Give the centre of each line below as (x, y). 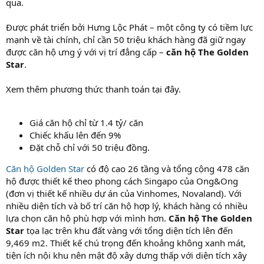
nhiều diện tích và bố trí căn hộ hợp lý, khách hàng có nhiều (127, 205)
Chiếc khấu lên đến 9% (75, 135)
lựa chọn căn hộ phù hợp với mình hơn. (87, 218)
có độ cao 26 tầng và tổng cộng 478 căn (167, 168)
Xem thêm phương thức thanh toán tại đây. (93, 89)
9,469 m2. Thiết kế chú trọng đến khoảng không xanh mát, (126, 242)
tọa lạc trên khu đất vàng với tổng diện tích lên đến (128, 230)
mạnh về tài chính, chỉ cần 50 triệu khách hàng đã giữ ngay (126, 39)
